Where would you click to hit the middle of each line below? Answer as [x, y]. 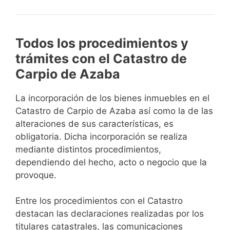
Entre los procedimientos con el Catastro [99, 201]
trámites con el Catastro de [101, 58]
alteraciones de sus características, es [94, 123]
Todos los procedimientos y [102, 43]
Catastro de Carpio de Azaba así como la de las [114, 111]
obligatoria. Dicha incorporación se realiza [101, 136]
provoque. [36, 175]
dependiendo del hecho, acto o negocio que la [111, 162]
